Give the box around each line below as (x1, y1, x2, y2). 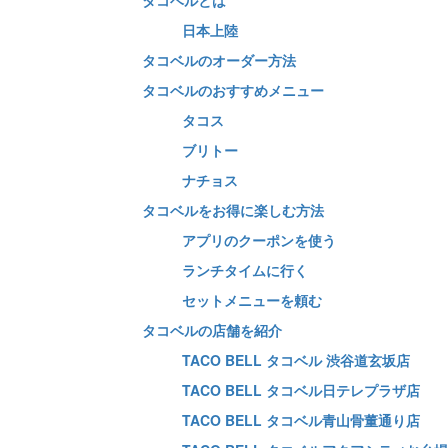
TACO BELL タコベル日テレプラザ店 (181, 380, 420, 401)
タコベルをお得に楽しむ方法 (141, 200, 324, 221)
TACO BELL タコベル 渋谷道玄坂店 (181, 350, 410, 371)
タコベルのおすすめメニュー (141, 80, 324, 101)
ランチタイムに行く (181, 260, 308, 281)
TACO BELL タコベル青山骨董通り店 (181, 410, 420, 431)
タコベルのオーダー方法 (141, 50, 296, 71)
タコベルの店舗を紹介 (141, 320, 282, 341)
